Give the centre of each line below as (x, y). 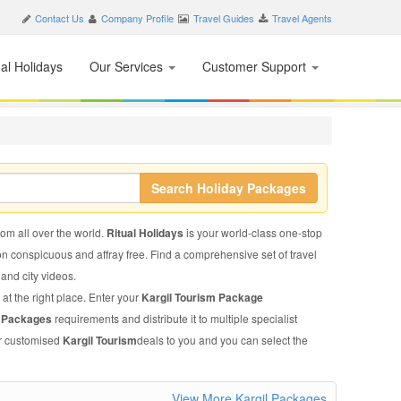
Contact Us (60, 18)
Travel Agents (302, 18)
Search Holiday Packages (228, 188)
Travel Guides (224, 18)
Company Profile (137, 18)
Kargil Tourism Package (202, 297)
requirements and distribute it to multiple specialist (175, 318)
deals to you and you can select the (222, 340)
